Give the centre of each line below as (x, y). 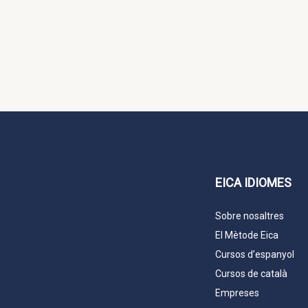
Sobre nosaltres (250, 216)
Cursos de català (251, 274)
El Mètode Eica (247, 235)
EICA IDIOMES (253, 183)
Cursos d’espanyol (255, 255)
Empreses (237, 293)
